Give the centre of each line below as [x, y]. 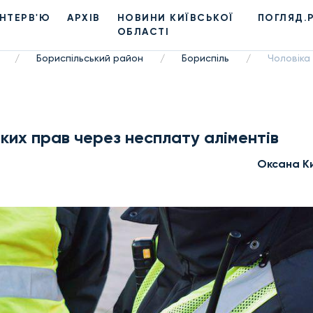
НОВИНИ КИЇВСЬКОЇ [175, 18]
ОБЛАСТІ [143, 32]
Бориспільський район [89, 58]
